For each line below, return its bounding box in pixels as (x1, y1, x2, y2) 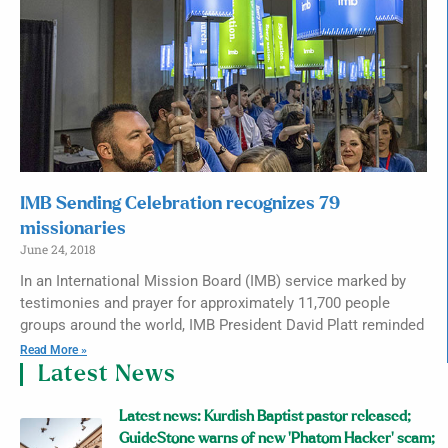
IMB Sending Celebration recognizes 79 (20, 195, 340, 213)
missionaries (20, 220, 126, 238)
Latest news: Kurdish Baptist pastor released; (119, 409, 412, 424)
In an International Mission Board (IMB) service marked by (20, 272, 406, 290)
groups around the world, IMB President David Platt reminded (20, 316, 424, 334)
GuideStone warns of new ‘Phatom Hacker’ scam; (119, 431, 436, 446)
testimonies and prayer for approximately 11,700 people (20, 294, 390, 312)
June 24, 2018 (20, 241, 96, 257)
